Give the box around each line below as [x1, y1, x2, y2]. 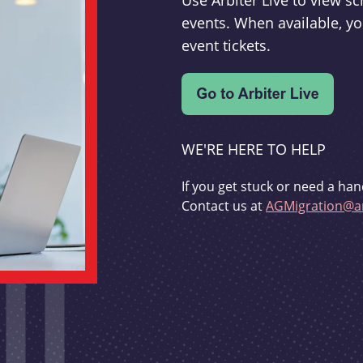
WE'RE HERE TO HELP [181, 139, 326, 160]
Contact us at [181, 197, 266, 216]
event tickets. [181, 36, 271, 56]
